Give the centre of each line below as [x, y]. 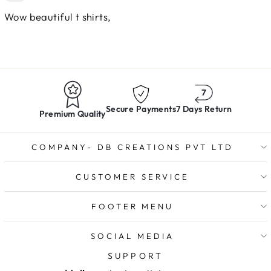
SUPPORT [135, 256]
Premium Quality [72, 113]
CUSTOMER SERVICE [132, 176]
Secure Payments [141, 109]
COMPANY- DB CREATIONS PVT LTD [132, 147]
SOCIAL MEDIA [132, 236]
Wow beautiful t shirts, [58, 16]
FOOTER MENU [132, 206]
